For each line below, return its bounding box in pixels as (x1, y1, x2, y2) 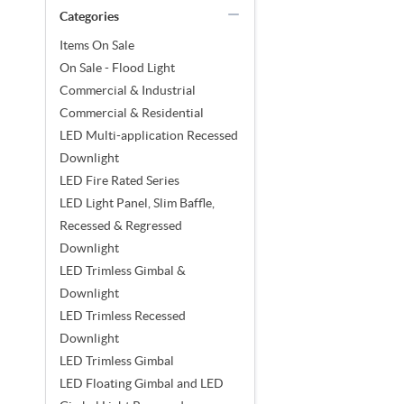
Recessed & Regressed (60, 217, 182, 233)
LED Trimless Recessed (60, 308, 186, 323)
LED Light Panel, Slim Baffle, (60, 195, 215, 210)
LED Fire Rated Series (60, 172, 179, 188)
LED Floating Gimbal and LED (60, 375, 224, 390)
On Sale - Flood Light (60, 60, 175, 75)
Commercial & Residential (60, 105, 204, 120)
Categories (60, 8, 119, 23)
